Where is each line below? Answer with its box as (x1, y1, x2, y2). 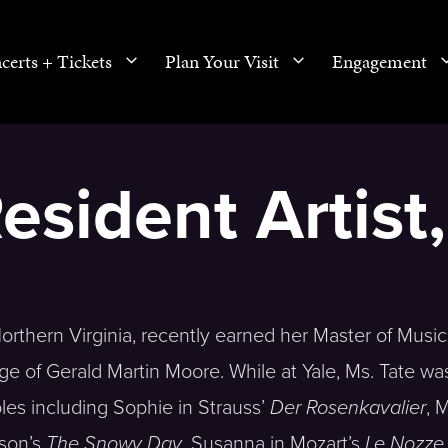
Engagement (332, 47, 427, 75)
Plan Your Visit (165, 47, 279, 75)
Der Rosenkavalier (270, 395, 426, 420)
